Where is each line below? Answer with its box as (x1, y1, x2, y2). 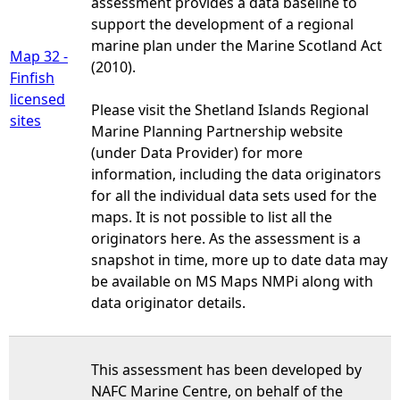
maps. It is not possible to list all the (91, 206, 332, 227)
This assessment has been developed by (91, 359, 362, 379)
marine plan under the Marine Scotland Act (91, 35, 382, 55)
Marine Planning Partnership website (91, 121, 343, 141)
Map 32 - (10, 46, 68, 66)
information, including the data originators (91, 163, 381, 184)
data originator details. (91, 292, 246, 312)
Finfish (10, 67, 54, 87)
